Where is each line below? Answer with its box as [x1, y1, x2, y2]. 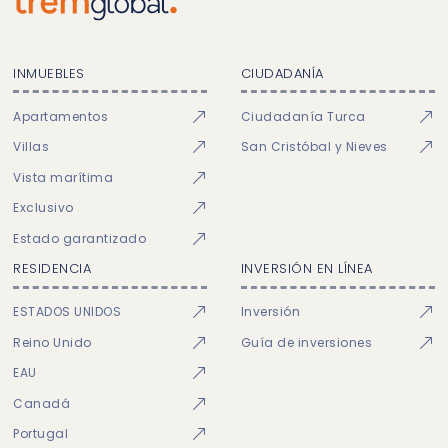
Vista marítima [13, 168, 114, 186]
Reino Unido [13, 333, 92, 351]
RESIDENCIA [13, 259, 92, 279]
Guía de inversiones [240, 333, 373, 351]
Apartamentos [13, 107, 109, 125]
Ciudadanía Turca [240, 107, 366, 125]
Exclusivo [13, 199, 74, 217]
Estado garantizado [13, 229, 147, 247]
